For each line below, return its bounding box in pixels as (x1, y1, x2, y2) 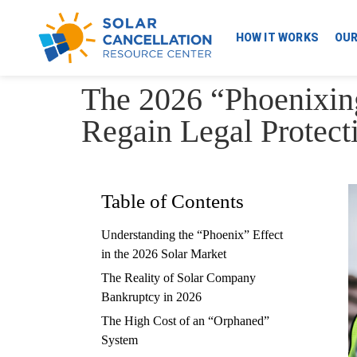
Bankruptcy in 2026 (101, 290, 202, 304)
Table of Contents (101, 190, 244, 212)
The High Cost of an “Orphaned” (101, 314, 269, 328)
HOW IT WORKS (235, 31, 319, 44)
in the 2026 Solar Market (101, 247, 226, 261)
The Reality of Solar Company (101, 271, 256, 284)
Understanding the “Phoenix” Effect (101, 228, 283, 241)
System (101, 333, 138, 347)
